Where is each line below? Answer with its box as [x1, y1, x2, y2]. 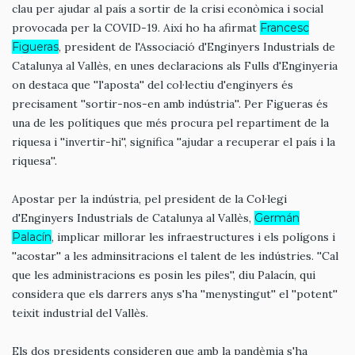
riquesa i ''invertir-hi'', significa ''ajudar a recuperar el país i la [12, 135, 335, 150]
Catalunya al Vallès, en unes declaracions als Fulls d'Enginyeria [12, 59, 338, 74]
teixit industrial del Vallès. [12, 305, 148, 320]
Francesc [260, 21, 309, 36]
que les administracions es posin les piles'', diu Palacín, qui [12, 267, 315, 282]
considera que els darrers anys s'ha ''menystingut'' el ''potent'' [12, 286, 338, 301]
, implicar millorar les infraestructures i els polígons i [52, 229, 335, 244]
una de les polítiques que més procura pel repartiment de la [12, 116, 329, 131]
